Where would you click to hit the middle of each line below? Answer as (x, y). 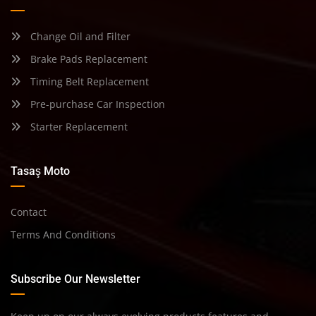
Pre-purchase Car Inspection (96, 104)
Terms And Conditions (63, 235)
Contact (29, 212)
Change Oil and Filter (79, 37)
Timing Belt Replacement (88, 82)
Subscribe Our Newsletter (75, 279)
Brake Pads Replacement (87, 59)
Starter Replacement (78, 127)
